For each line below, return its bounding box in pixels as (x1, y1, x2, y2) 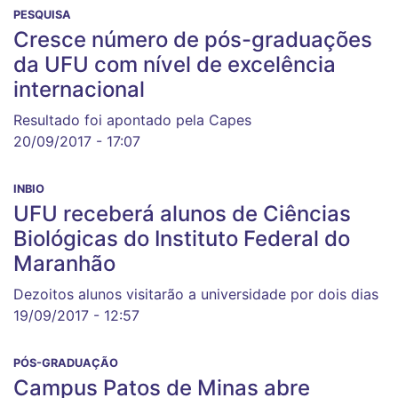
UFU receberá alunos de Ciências (13, 201, 351, 227)
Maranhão (13, 251, 115, 276)
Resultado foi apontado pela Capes (13, 111, 251, 129)
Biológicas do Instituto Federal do (13, 226, 350, 251)
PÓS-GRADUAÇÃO (13, 356, 118, 370)
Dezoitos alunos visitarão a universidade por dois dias (13, 285, 378, 303)
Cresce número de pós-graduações (13, 27, 372, 52)
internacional (13, 76, 145, 102)
